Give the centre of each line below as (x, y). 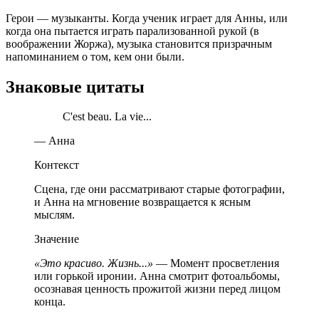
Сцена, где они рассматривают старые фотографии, (159, 189)
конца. (50, 302)
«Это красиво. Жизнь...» (94, 263)
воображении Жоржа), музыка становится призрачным (139, 43)
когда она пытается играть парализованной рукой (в (132, 31)
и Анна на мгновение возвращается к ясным (142, 202)
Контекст (57, 165)
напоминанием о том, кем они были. (95, 56)
